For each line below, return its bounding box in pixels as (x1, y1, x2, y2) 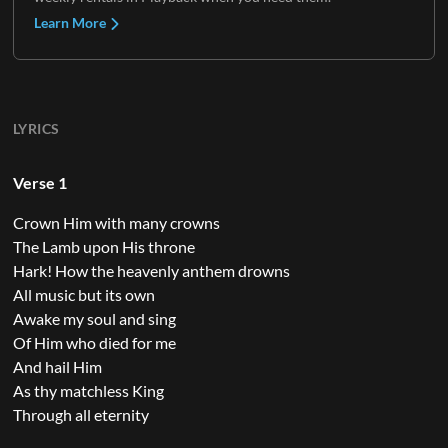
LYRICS (12, 119, 60, 137)
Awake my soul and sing (12, 308, 176, 328)
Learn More (33, 13, 109, 31)
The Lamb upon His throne (12, 236, 195, 256)
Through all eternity (12, 404, 149, 424)
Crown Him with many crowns (12, 212, 220, 232)
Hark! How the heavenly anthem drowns (12, 260, 290, 280)
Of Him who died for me (12, 332, 176, 352)
